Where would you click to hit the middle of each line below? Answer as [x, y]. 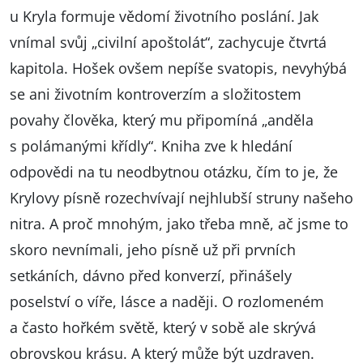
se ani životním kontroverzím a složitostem [156, 94]
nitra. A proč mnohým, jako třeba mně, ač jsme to [179, 223]
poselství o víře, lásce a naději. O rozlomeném [167, 301]
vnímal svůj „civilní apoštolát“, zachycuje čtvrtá [168, 42]
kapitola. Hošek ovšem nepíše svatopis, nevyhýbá [178, 68]
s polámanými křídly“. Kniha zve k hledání [151, 145]
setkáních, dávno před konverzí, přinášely [151, 275]
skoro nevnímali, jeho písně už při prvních [153, 249]
